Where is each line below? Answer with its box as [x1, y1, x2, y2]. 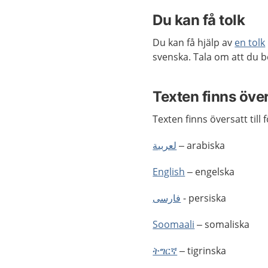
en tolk [234, 36, 266, 49]
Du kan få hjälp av [153, 36, 235, 49]
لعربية [153, 139, 177, 152]
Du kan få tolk [153, 11, 245, 29]
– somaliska [194, 218, 250, 231]
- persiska [181, 191, 227, 205]
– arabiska [176, 139, 226, 152]
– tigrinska [177, 244, 227, 257]
